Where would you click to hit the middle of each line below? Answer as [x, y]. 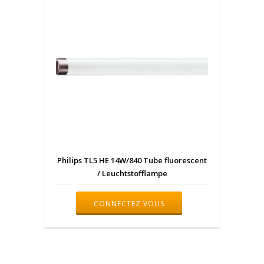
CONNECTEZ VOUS [129, 203]
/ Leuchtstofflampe [132, 174]
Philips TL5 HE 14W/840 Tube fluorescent [132, 161]
